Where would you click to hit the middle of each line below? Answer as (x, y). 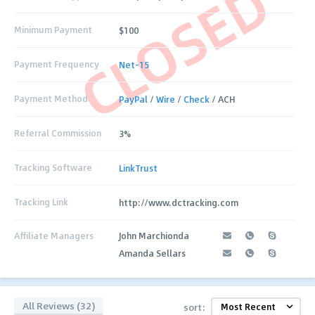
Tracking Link (41, 202)
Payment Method (51, 99)
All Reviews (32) (59, 306)
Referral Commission (58, 133)
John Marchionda (154, 235)
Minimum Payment (53, 30)
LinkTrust (139, 168)
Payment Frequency (57, 64)
